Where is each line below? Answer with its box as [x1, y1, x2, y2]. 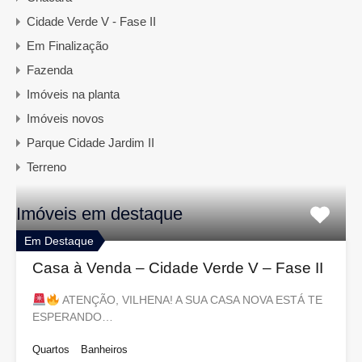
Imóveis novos [27, 112, 104, 126]
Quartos [32, 343, 69, 356]
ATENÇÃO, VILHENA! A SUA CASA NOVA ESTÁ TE [60, 293, 323, 307]
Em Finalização [27, 39, 108, 53]
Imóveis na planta [27, 87, 120, 102]
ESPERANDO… [32, 310, 113, 324]
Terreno [27, 160, 66, 175]
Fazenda [27, 63, 73, 78]
